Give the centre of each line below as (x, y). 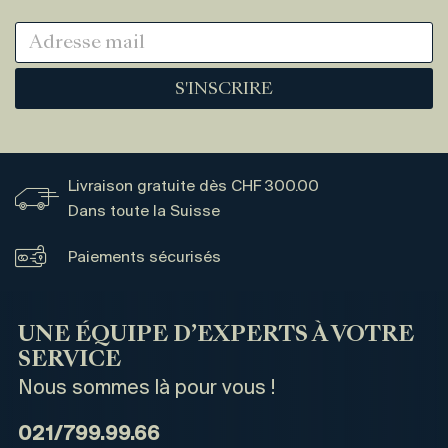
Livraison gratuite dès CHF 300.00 (193, 186)
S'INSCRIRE (224, 90)
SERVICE (69, 361)
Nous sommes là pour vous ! (146, 389)
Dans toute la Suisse (143, 211)
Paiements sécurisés (144, 257)
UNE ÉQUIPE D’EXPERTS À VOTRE (215, 336)
